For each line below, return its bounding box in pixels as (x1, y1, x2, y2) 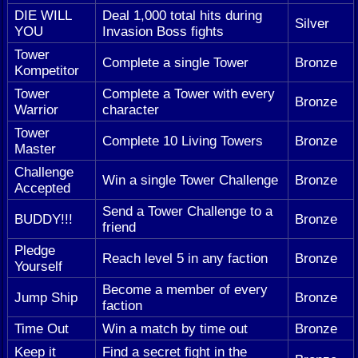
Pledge (14, 242, 55, 259)
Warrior (14, 101, 58, 118)
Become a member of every (102, 281, 268, 298)
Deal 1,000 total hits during (102, 7, 262, 24)
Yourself (14, 258, 62, 275)
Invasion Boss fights (102, 23, 224, 40)
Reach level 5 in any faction (102, 250, 268, 267)
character (102, 101, 159, 118)
